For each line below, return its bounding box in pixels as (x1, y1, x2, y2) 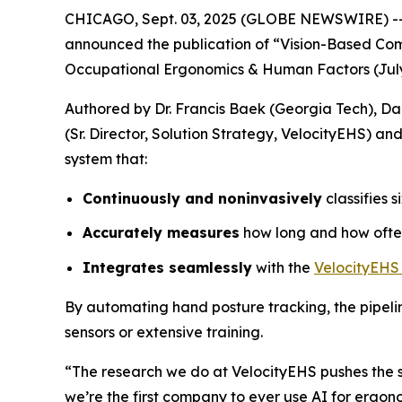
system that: (65, 149, 147, 168)
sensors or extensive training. (65, 323, 263, 342)
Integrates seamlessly (83, 258, 252, 277)
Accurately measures (83, 223, 240, 242)
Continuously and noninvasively (83, 188, 322, 207)
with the (252, 258, 314, 277)
